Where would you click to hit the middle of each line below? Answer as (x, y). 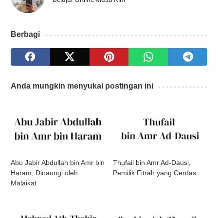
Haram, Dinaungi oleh (44, 173)
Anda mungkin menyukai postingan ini (82, 86)
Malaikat (24, 183)
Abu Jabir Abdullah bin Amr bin (58, 163)
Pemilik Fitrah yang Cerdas (155, 173)
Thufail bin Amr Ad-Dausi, (152, 163)
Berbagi (25, 35)
